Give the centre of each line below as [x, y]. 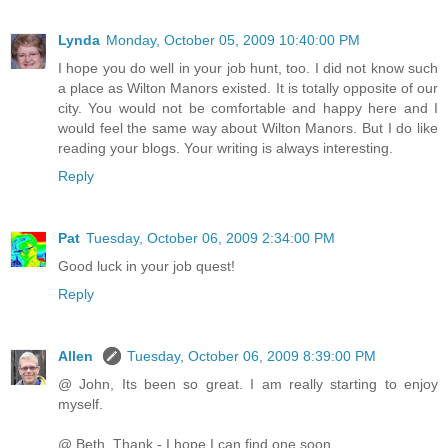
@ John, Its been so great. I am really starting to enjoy [248, 384]
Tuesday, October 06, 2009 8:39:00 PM [251, 356]
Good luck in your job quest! [146, 266]
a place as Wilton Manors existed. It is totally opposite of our [248, 88]
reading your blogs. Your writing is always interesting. [225, 148]
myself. [80, 404]
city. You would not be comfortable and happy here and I [248, 108]
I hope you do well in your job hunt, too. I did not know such [248, 68]
